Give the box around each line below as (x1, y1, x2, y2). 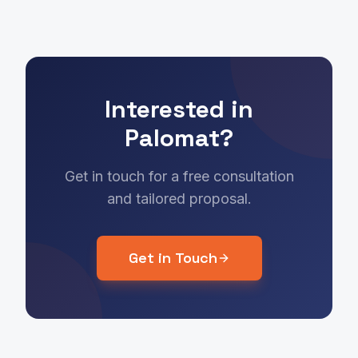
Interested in (105, 93, 253, 125)
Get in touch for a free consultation (64, 168, 294, 185)
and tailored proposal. (106, 190, 252, 207)
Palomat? (125, 122, 233, 153)
